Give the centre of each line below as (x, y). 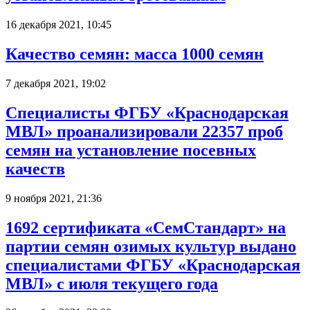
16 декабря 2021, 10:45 (58, 24)
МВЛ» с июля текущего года (112, 283)
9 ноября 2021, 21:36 (54, 198)
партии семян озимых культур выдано (151, 246)
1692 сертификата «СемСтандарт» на (146, 227)
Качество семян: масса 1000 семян (135, 54)
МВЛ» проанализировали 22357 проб (144, 131)
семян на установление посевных (131, 150)
